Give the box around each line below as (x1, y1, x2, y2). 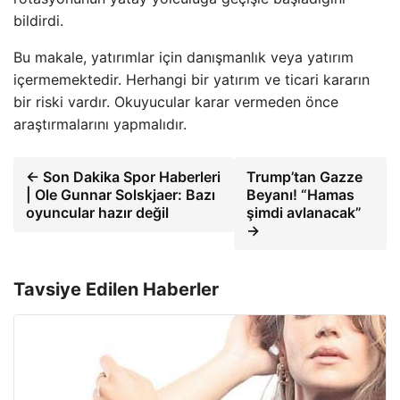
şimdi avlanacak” (246, 203, 362, 221)
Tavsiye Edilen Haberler (13, 278, 219, 300)
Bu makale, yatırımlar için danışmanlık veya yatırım (13, 47, 354, 66)
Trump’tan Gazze (246, 167, 362, 186)
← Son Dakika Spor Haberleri (26, 167, 221, 186)
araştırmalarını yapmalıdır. (13, 114, 187, 133)
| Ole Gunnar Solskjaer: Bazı (26, 185, 215, 204)
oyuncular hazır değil (26, 203, 169, 221)
